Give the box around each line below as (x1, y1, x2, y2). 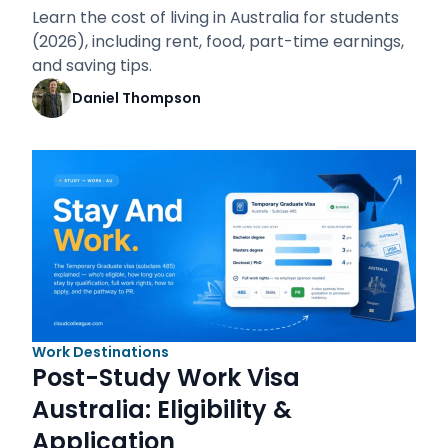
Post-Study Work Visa (32, 361, 300, 394)
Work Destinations (32, 342, 169, 362)
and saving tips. (32, 54, 152, 77)
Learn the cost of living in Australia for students (32, 6, 399, 29)
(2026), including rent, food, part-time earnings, (32, 30, 404, 53)
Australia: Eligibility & (32, 393, 292, 426)
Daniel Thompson (72, 88, 201, 108)
